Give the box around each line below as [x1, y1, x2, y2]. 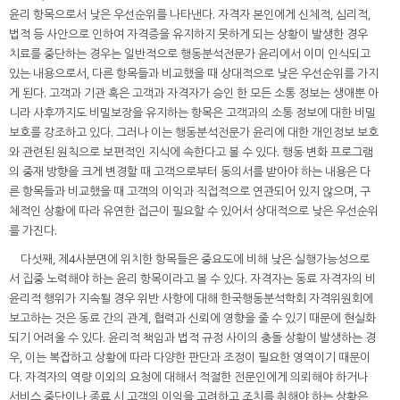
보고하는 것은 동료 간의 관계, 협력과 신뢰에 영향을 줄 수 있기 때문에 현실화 [9, 310, 376, 327]
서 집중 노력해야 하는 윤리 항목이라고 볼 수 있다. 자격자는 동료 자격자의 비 [9, 271, 376, 287]
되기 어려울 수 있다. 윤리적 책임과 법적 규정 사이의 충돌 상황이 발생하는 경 [9, 329, 376, 346]
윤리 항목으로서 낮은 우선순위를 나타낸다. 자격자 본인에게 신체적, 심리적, [9, 6, 371, 23]
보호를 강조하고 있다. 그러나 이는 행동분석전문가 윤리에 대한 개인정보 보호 [9, 124, 379, 141]
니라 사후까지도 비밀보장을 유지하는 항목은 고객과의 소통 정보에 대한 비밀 [9, 104, 376, 121]
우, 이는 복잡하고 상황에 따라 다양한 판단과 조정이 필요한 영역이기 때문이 [9, 349, 371, 366]
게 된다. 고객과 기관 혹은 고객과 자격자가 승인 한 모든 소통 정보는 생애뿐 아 [9, 85, 379, 102]
